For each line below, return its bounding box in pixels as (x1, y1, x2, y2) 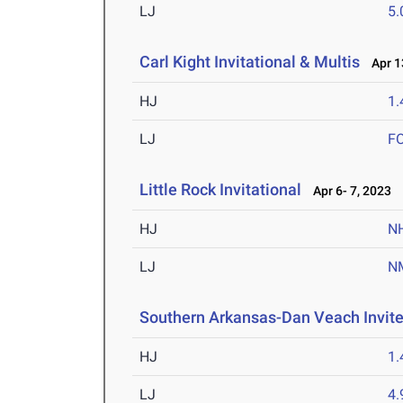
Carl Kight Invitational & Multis (139, 52, 361, 72)
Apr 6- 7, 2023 (305, 184, 392, 199)
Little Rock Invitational (139, 180, 302, 200)
